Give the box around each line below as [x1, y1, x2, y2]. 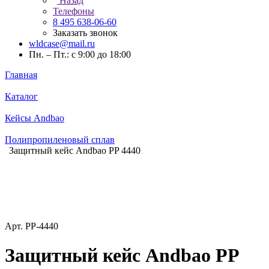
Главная [5, 70, 37, 80]
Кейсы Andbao [5, 113, 64, 123]
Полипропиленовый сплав [5, 134, 115, 145]
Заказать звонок [53, 28, 118, 38]
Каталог [5, 91, 38, 101]
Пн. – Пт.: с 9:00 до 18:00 [29, 49, 131, 59]
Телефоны [53, 6, 94, 16]
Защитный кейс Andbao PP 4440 [9, 145, 141, 156]
